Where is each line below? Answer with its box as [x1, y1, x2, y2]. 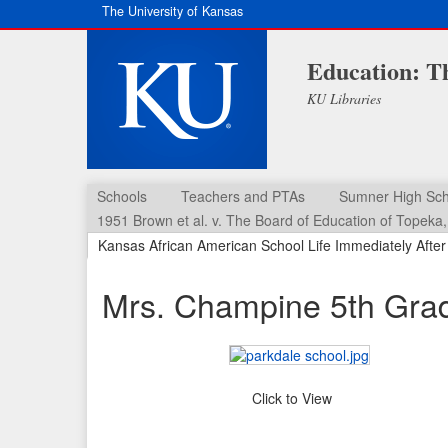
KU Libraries [307, 89, 381, 108]
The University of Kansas [102, 2, 243, 20]
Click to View [252, 388, 332, 409]
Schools [97, 186, 147, 206]
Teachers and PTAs [181, 186, 305, 206]
